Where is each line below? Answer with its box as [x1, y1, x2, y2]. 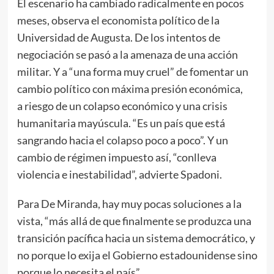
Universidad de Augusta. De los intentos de [17, 30, 220, 44]
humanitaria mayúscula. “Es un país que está [17, 116, 225, 130]
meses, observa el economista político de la [17, 13, 220, 27]
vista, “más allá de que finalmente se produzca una [17, 213, 251, 228]
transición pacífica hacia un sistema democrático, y [17, 231, 255, 245]
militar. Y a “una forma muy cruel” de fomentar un [17, 64, 248, 78]
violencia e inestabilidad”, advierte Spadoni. [17, 167, 222, 181]
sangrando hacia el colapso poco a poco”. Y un [17, 133, 228, 147]
